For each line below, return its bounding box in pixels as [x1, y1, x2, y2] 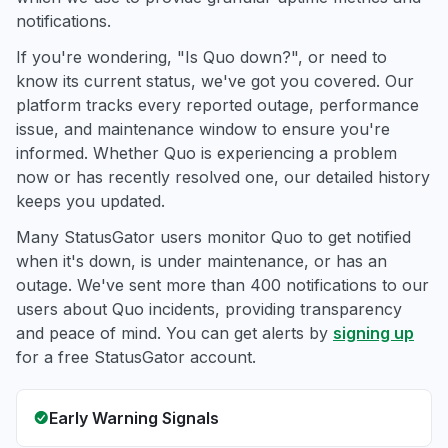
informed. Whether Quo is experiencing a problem [16, 143, 397, 163]
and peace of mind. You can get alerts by [16, 323, 333, 343]
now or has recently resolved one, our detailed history [16, 167, 430, 187]
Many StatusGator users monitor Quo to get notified [16, 227, 411, 247]
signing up [333, 323, 414, 343]
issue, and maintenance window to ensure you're [16, 119, 390, 139]
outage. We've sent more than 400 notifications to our [16, 275, 429, 295]
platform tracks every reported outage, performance [16, 95, 419, 115]
